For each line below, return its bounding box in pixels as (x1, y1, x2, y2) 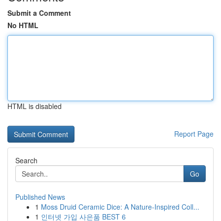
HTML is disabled (7, 101, 62, 111)
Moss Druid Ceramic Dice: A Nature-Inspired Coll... (41, 202, 199, 212)
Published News (15, 192, 65, 202)
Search (15, 155, 37, 165)
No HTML (7, 20, 38, 30)
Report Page (174, 129, 214, 139)
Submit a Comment (7, 8, 71, 18)
